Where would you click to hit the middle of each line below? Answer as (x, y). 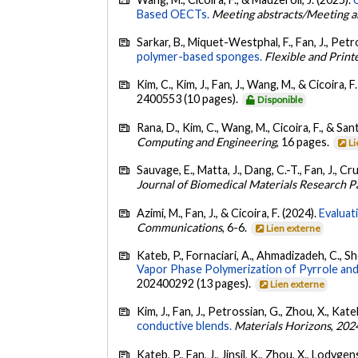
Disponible (280, 100)
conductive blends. (185, 326)
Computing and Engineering (207, 141)
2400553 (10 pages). (189, 99)
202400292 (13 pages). (195, 283)
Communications (180, 227)
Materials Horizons (283, 326)
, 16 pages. (304, 141)
